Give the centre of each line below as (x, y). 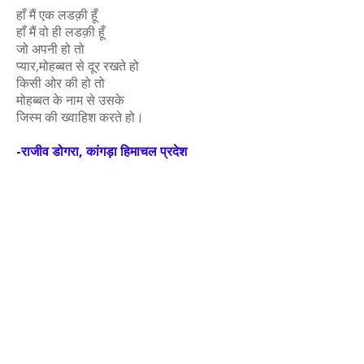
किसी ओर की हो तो (61, 83)
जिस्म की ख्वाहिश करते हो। (80, 117)
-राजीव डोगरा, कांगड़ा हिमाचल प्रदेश (102, 151)
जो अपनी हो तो (50, 49)
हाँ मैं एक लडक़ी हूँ (57, 15)
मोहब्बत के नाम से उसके (70, 100)
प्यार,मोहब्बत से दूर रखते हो (78, 66)
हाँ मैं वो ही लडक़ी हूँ (61, 32)
